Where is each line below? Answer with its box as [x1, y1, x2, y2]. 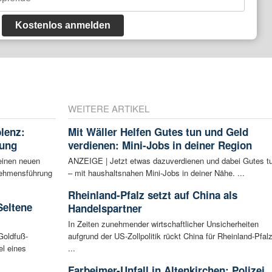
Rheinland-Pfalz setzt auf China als [67, 188, 237, 203]
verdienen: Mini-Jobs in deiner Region [67, 138, 252, 153]
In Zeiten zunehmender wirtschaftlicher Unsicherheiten [67, 218, 259, 230]
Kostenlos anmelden [15, 20, 110, 31]
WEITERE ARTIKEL [67, 102, 149, 115]
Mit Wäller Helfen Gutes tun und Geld [67, 124, 248, 140]
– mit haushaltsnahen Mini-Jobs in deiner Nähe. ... [67, 167, 245, 179]
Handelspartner [67, 201, 142, 216]
